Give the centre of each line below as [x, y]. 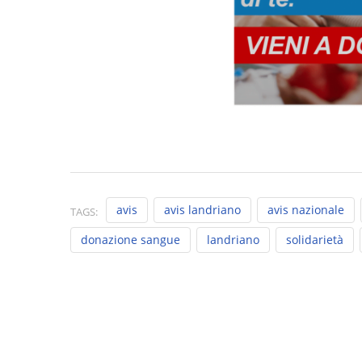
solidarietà [315, 239]
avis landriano [202, 209]
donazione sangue [130, 239]
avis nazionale [306, 209]
